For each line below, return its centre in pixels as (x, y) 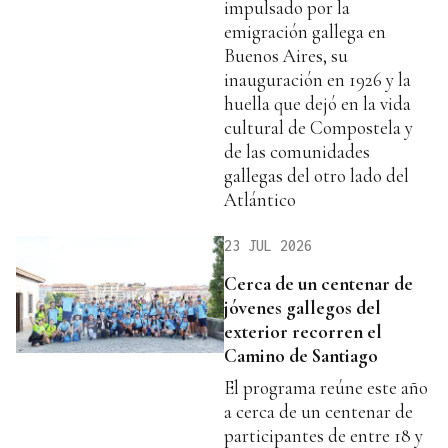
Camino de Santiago (301, 355)
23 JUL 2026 (268, 245)
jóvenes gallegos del (302, 307)
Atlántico (260, 199)
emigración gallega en (305, 31)
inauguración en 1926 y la (317, 79)
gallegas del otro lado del (316, 175)
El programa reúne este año (326, 387)
